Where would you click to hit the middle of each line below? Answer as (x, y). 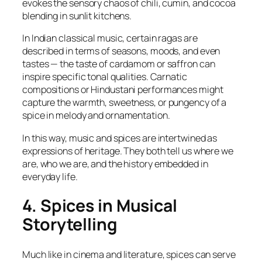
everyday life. (50, 176)
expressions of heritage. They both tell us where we (128, 151)
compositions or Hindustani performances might (123, 90)
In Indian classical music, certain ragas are (110, 38)
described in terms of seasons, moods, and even (121, 51)
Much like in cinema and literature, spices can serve (129, 254)
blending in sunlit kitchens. (77, 16)
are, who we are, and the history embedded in (115, 163)
